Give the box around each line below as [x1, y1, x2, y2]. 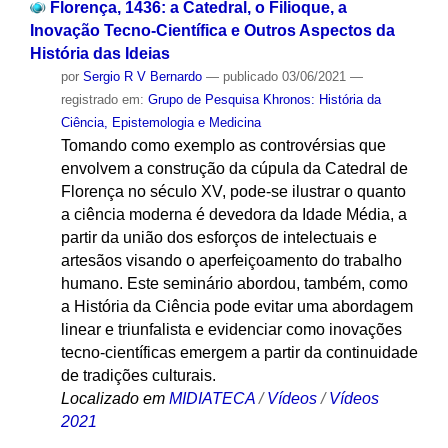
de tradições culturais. [60, 367, 216, 385]
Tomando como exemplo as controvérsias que [60, 137, 386, 155]
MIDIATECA [168, 390, 255, 408]
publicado [222, 69, 278, 85]
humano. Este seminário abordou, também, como [60, 275, 408, 293]
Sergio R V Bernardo [82, 69, 202, 85]
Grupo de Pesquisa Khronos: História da [147, 92, 381, 108]
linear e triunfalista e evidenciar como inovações [60, 321, 402, 339]
